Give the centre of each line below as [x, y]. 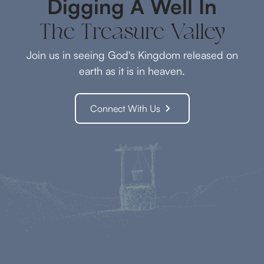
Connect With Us [125, 109]
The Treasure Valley [132, 34]
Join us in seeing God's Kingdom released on [132, 55]
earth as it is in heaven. [132, 71]
